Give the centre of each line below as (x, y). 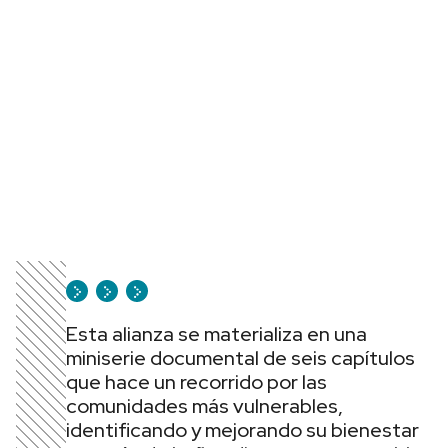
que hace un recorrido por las (196, 382)
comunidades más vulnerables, (204, 406)
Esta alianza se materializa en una (216, 334)
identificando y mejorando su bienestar (242, 430)
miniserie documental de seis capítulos (240, 358)
